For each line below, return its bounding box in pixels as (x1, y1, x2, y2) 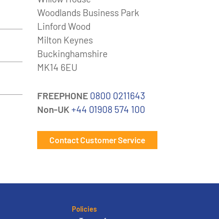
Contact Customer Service (49, 135, 145, 145)
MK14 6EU (37, 62, 77, 73)
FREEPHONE (37, 90, 88, 101)
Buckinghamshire (37, 48, 108, 59)
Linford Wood (37, 21, 90, 32)
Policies (72, 205, 97, 213)
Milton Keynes (37, 34, 93, 45)
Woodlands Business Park (37, 7, 139, 18)
